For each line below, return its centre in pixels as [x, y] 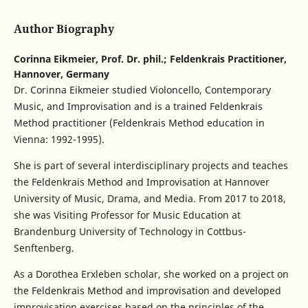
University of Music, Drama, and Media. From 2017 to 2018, [150, 199]
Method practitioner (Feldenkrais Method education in [139, 123]
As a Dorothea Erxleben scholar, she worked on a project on [151, 274]
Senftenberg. [44, 248]
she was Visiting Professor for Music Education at [127, 215]
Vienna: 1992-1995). [59, 140]
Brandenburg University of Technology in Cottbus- [130, 232]
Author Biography [64, 29]
